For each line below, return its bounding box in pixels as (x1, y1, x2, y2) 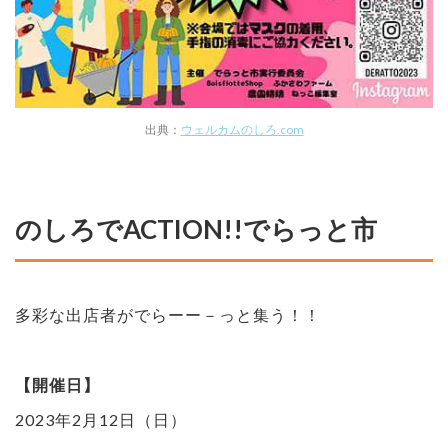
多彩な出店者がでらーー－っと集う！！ (15, 304, 321, 324)
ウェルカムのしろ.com (180, 121, 304, 137)
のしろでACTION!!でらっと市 (15, 212, 377, 245)
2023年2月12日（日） (15, 409, 187, 429)
